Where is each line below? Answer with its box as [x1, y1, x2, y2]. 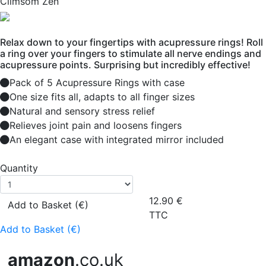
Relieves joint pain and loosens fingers [9, 119, 182, 131]
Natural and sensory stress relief [9, 105, 155, 117]
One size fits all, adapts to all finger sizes [9, 91, 195, 103]
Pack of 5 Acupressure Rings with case [9, 77, 185, 88]
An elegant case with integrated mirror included [9, 134, 224, 145]
